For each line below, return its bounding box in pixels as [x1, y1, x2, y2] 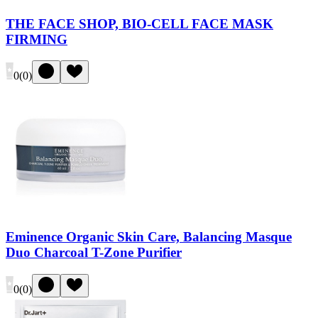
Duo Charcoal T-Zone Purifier [6, 245, 182, 261]
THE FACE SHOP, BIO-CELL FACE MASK [6, 16, 273, 31]
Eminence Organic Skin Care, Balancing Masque [6, 229, 292, 245]
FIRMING [6, 31, 67, 47]
